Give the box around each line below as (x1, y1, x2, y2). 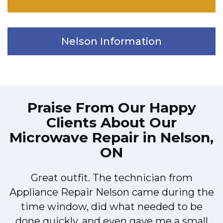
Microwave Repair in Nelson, (9, 129, 214, 146)
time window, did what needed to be (20, 201, 203, 213)
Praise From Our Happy (27, 99, 196, 116)
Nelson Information (61, 35, 162, 48)
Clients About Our (46, 114, 177, 131)
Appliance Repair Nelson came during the (9, 186, 214, 199)
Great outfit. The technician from (30, 172, 193, 184)
